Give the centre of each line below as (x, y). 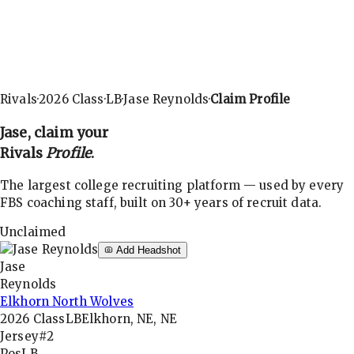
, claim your (68, 132)
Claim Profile (250, 99)
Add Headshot (147, 250)
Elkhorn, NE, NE (129, 319)
